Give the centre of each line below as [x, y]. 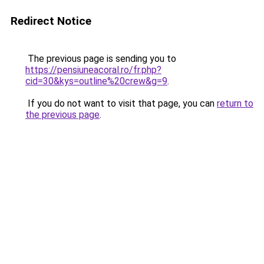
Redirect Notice [51, 21]
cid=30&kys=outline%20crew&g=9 [96, 81]
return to [235, 103]
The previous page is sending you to [101, 59]
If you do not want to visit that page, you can [121, 103]
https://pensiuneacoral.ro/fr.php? [93, 70]
